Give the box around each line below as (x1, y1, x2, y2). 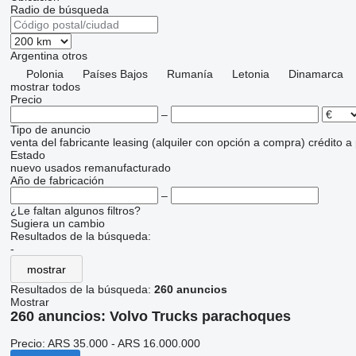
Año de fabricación (10, 174, 104, 187)
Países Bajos (82, 68, 148, 80)
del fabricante (41, 136, 110, 149)
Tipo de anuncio (10, 123, 91, 136)
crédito (308, 136, 342, 149)
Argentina (10, 49, 62, 62)
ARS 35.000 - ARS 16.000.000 (47, 336, 200, 350)
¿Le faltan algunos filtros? (10, 204, 141, 217)
